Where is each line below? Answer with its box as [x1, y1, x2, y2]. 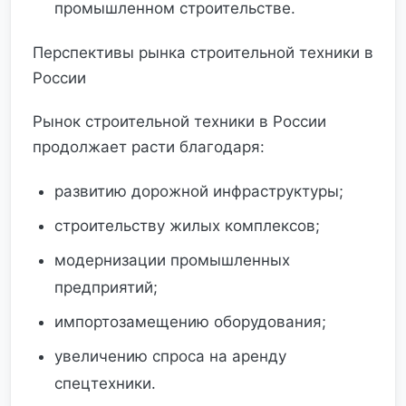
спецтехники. [54, 374, 156, 392]
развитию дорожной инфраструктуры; [54, 182, 343, 200]
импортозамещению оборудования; [54, 313, 326, 331]
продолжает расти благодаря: [33, 138, 265, 156]
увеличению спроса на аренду [54, 347, 286, 365]
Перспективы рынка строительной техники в [33, 43, 373, 62]
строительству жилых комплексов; [54, 217, 320, 235]
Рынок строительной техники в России [33, 112, 326, 130]
